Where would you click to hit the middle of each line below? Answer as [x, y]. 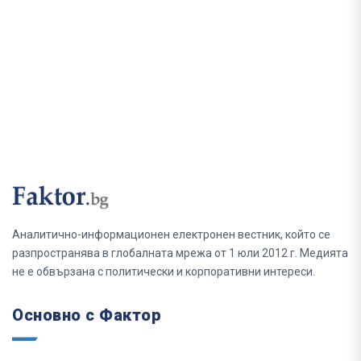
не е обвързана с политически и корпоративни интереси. [164, 272]
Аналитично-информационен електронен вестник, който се [171, 235]
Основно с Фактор [87, 315]
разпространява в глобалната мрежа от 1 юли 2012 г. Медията [180, 253]
